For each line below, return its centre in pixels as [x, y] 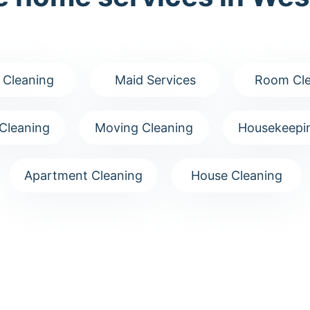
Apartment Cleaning [83, 175]
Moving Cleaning [144, 128]
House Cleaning [236, 175]
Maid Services [155, 80]
